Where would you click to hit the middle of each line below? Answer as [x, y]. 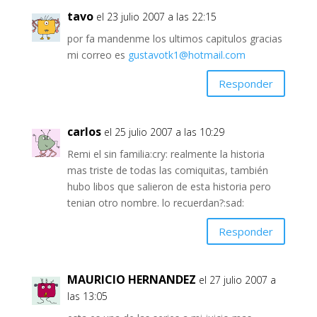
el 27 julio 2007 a [237, 280]
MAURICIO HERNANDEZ [131, 280]
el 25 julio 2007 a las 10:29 [164, 132]
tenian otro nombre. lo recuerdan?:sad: [155, 203]
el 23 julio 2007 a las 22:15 [156, 17]
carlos [84, 132]
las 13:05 [87, 296]
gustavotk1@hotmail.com [186, 55]
